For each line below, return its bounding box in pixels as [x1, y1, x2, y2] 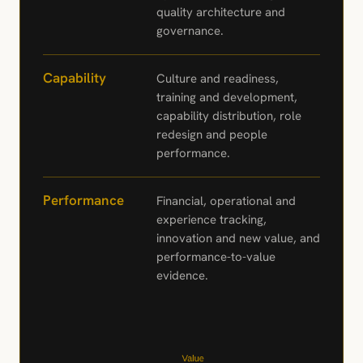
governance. [156, 22, 224, 39]
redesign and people [156, 126, 267, 143]
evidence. [156, 267, 208, 284]
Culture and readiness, [156, 70, 279, 87]
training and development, [156, 88, 297, 105]
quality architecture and [156, 3, 285, 20]
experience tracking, [156, 211, 267, 228]
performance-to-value [156, 248, 275, 265]
